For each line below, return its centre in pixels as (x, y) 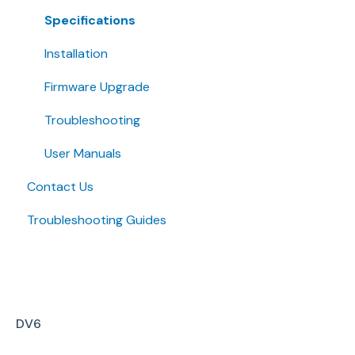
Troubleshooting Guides (97, 220)
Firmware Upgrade (97, 87)
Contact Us (60, 187)
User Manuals (83, 154)
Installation (76, 54)
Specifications (90, 21)
